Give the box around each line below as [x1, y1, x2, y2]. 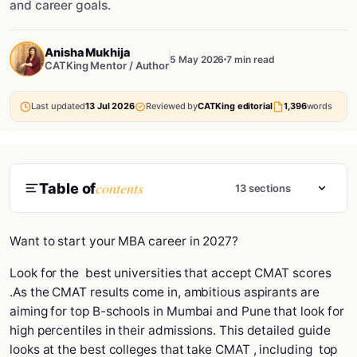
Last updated [31, 100, 86, 112]
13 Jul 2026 [85, 100, 135, 112]
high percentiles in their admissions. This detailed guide [10, 323, 331, 338]
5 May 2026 [170, 53, 225, 65]
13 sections [234, 182, 291, 194]
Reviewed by [146, 100, 198, 112]
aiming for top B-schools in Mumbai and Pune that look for [10, 304, 344, 319]
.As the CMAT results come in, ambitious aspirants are [10, 284, 320, 300]
